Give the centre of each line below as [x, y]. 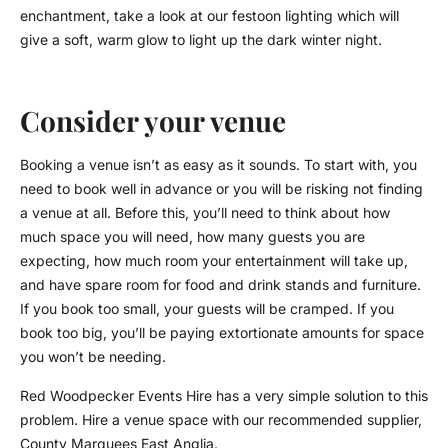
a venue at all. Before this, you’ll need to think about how [205, 213]
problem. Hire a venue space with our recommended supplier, [221, 419]
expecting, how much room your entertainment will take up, [214, 261]
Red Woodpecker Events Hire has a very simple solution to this [224, 395]
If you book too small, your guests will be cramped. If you [207, 309]
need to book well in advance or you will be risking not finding [221, 189]
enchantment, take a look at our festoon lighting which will [209, 15]
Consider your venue [153, 121]
